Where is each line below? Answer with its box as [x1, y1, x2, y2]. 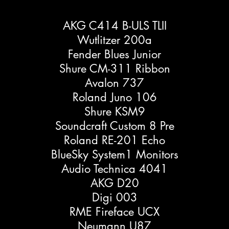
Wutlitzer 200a [77, 33, 152, 48]
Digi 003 [91, 190, 138, 205]
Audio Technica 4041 [61, 162, 168, 176]
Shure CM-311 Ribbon [59, 61, 170, 76]
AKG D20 [90, 176, 139, 191]
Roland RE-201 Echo [64, 133, 165, 148]
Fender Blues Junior [68, 47, 161, 62]
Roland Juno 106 [72, 90, 157, 105]
